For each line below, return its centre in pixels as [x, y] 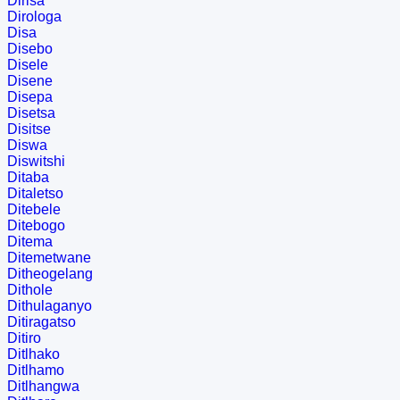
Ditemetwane [49, 258]
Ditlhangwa [43, 387]
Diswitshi [36, 162]
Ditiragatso [42, 322]
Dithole [30, 290]
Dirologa [34, 17]
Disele [28, 65]
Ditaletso [35, 194]
